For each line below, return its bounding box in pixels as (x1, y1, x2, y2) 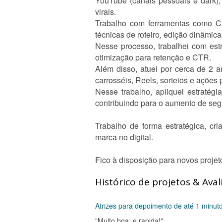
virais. (95, 6, 116, 17)
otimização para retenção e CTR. (95, 52, 211, 63)
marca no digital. (95, 131, 153, 143)
